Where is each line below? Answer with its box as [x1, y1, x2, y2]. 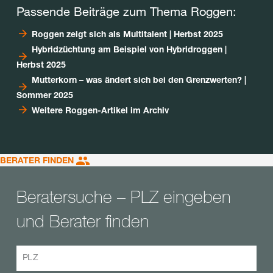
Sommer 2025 [16, 89, 73, 100]
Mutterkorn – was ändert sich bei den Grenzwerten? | [32, 74, 247, 85]
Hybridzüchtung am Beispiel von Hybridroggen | [32, 43, 227, 54]
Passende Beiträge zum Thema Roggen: [16, 4, 236, 19]
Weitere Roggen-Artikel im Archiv [32, 104, 169, 115]
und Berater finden [16, 210, 149, 232]
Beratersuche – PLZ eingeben [16, 185, 231, 207]
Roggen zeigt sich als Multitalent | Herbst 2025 [32, 28, 224, 39]
